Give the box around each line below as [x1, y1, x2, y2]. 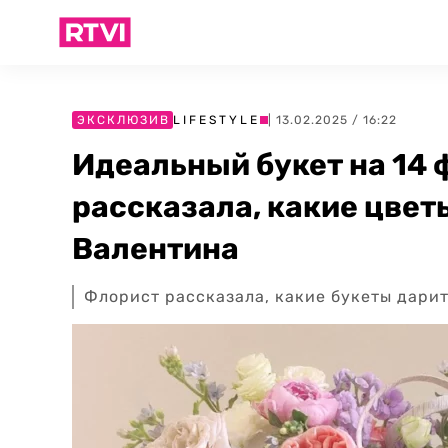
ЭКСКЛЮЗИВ [77, 113, 170, 127]
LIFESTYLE [173, 113, 260, 127]
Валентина [72, 231, 239, 267]
